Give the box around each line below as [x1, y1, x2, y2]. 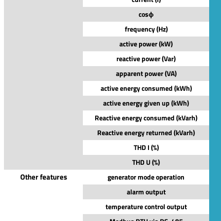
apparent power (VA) [115, 68, 177, 78]
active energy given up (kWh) [103, 97, 189, 108]
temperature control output [105, 201, 187, 212]
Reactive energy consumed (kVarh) [95, 112, 197, 123]
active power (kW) [119, 38, 173, 49]
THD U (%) [132, 156, 160, 167]
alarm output [126, 186, 166, 197]
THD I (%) [133, 142, 159, 152]
